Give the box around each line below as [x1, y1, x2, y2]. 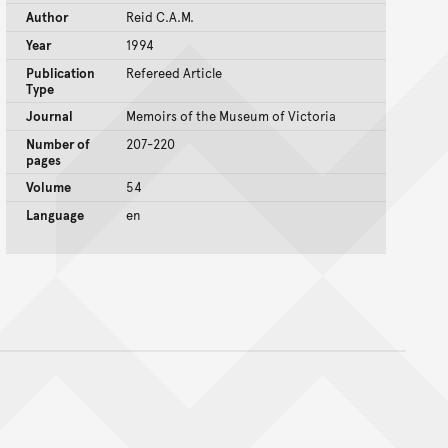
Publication [26, 64, 95, 83]
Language [26, 206, 84, 225]
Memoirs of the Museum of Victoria [126, 107, 336, 126]
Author [26, 8, 68, 27]
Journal [26, 107, 73, 126]
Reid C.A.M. [126, 8, 194, 27]
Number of [26, 135, 90, 154]
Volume [26, 178, 71, 197]
